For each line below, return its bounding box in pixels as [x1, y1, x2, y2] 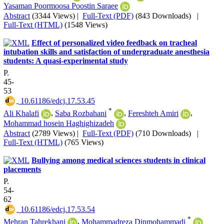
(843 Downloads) [135, 11, 191, 20]
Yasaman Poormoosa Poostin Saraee [3, 1, 118, 10]
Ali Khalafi [3, 108, 39, 117]
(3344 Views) [32, 11, 75, 20]
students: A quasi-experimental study [3, 56, 128, 65]
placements [3, 165, 41, 174]
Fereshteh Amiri [128, 108, 178, 117]
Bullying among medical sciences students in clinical [31, 156, 205, 165]
